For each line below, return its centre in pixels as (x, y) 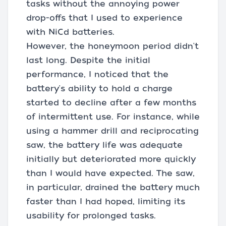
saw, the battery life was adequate (104, 145)
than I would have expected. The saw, (110, 173)
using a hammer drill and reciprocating (112, 131)
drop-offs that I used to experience (104, 18)
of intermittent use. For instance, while (113, 117)
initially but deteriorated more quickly (111, 159)
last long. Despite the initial (88, 60)
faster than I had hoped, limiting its (106, 202)
